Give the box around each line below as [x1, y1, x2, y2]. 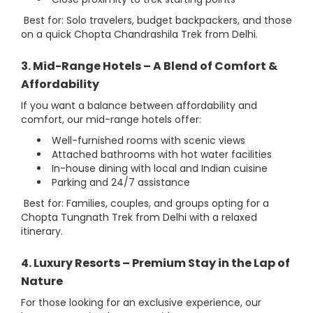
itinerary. [21, 224, 63, 238]
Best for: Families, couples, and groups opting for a [21, 196, 269, 210]
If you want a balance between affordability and [21, 99, 257, 112]
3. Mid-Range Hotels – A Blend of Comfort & [21, 58, 277, 74]
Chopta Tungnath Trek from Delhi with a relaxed [21, 210, 257, 224]
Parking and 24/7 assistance [49, 175, 190, 189]
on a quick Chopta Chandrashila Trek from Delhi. [21, 27, 258, 41]
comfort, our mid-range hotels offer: [21, 112, 201, 126]
